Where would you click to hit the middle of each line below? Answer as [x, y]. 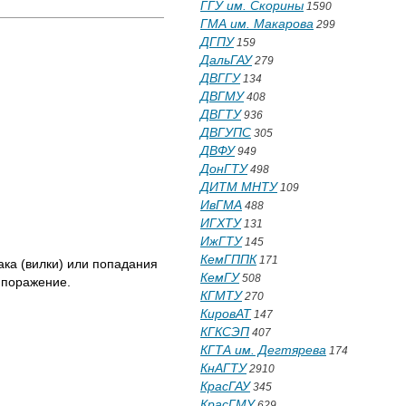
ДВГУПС [226, 132]
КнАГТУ [223, 368]
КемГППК [228, 259]
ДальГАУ [226, 60]
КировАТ [226, 314]
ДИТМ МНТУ [239, 187]
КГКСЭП [225, 332]
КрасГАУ [225, 386]
